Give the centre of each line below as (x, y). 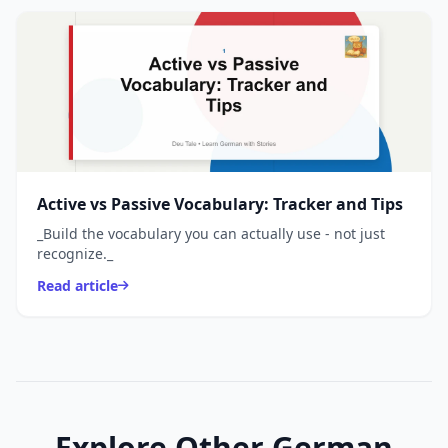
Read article (77, 286)
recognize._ (75, 254)
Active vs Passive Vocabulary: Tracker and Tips (220, 204)
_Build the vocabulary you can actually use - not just (211, 234)
